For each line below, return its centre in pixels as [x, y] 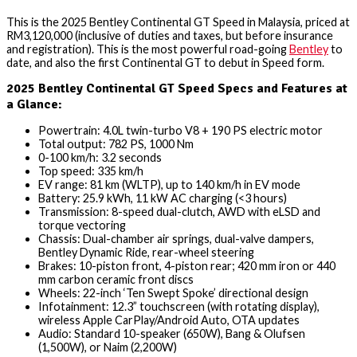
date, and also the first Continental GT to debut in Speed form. [165, 63]
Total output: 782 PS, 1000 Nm [116, 144]
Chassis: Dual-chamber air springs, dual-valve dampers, [176, 239]
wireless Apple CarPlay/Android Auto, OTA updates [169, 320]
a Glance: [34, 104]
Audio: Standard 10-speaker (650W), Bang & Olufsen [172, 334]
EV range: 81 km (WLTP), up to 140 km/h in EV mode [169, 185]
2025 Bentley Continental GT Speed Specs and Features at [177, 88]
